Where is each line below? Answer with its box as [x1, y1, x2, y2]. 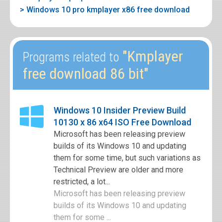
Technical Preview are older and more [54, 165, 183, 174]
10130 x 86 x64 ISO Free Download [54, 117, 191, 127]
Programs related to [23, 50, 119, 64]
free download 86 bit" [23, 65, 149, 82]
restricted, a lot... [54, 177, 110, 186]
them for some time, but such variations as [54, 153, 201, 163]
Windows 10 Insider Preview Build [54, 105, 186, 115]
